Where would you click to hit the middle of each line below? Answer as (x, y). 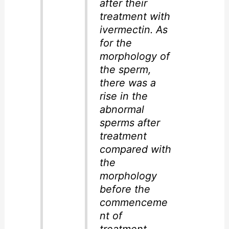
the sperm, (125, 70)
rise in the (123, 96)
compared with (135, 150)
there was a (128, 83)
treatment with (135, 17)
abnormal (122, 110)
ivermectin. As (133, 30)
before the (125, 189)
